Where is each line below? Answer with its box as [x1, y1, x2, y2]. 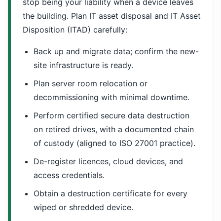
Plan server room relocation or [34, 78, 147, 88]
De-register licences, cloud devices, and [34, 156, 183, 166]
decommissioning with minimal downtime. [34, 92, 189, 102]
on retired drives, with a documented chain [34, 124, 194, 134]
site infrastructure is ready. [34, 60, 133, 70]
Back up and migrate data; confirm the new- [34, 46, 199, 56]
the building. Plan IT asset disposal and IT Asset [23, 11, 201, 21]
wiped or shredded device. [34, 202, 133, 212]
